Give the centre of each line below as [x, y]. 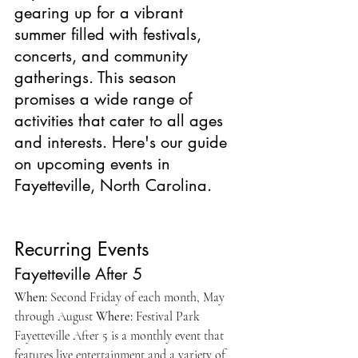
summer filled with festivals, [110, 34]
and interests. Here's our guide [123, 142]
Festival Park [168, 316]
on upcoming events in [95, 164]
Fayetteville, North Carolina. [115, 185]
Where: [114, 316]
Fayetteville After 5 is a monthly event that [121, 336]
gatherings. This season [98, 78]
